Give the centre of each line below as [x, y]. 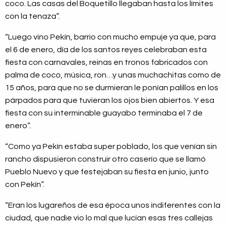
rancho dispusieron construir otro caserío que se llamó [105, 159]
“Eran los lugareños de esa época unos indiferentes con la [113, 205]
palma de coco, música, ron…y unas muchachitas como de [113, 75]
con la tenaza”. [32, 16]
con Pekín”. [25, 184]
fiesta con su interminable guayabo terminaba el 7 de [104, 113]
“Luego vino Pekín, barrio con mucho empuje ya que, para [110, 37]
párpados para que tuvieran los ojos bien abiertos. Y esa [110, 100]
